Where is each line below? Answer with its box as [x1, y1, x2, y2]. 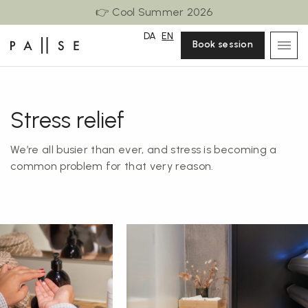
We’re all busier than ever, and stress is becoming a [10, 143, 277, 156]
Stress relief [10, 107, 124, 133]
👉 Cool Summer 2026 [95, 5, 213, 19]
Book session [192, 38, 253, 50]
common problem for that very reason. [10, 159, 214, 173]
